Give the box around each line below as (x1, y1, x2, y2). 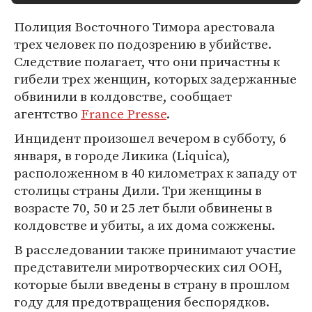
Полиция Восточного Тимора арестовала (14, 17, 275, 36)
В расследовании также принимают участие (14, 240, 296, 258)
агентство (14, 104, 81, 123)
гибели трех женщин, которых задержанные (14, 70, 297, 88)
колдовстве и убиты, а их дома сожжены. (14, 216, 275, 234)
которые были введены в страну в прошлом (14, 275, 290, 293)
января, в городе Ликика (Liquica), (14, 146, 231, 164)
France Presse (81, 104, 166, 123)
